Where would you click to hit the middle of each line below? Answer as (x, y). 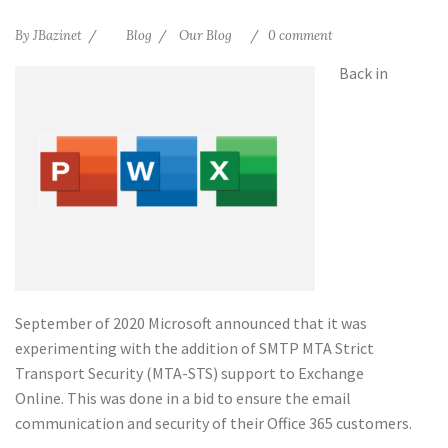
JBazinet (57, 35)
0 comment (300, 35)
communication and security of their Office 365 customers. (213, 422)
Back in (363, 72)
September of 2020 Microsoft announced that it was (191, 322)
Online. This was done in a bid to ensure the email (183, 397)
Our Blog (205, 35)
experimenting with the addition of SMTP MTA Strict (194, 347)
